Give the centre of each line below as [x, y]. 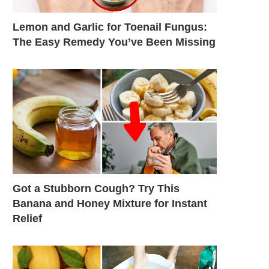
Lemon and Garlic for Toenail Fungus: [110, 27]
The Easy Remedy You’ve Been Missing [114, 42]
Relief [27, 218]
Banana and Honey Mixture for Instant [110, 203]
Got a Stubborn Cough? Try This [96, 188]
